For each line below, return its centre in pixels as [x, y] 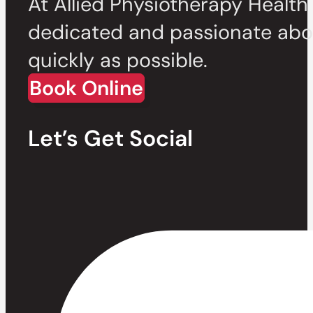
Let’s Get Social [110, 138]
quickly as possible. [118, 60]
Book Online [86, 88]
